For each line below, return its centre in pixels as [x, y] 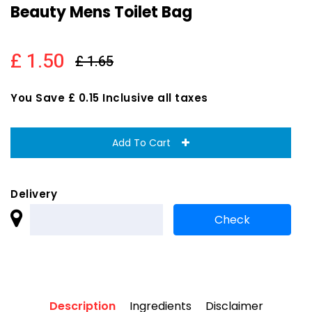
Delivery [34, 194]
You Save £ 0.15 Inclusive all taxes [109, 98]
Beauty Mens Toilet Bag [101, 12]
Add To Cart [147, 143]
